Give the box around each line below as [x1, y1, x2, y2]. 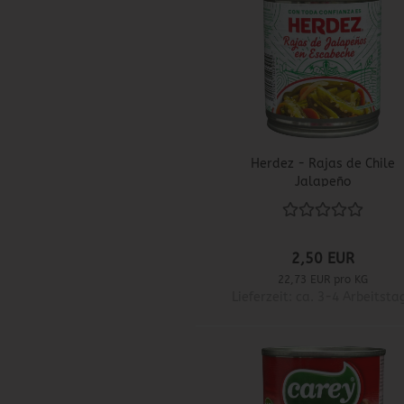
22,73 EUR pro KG [278, 273, 369, 287]
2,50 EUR [291, 250, 355, 268]
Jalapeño [295, 174, 351, 190]
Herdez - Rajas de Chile [251, 156, 395, 172]
